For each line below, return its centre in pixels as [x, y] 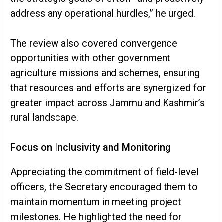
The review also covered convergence [94, 43]
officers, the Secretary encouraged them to [104, 187]
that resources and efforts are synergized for [108, 87]
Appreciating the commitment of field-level [105, 172]
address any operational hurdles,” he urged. [103, 13]
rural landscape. [44, 117]
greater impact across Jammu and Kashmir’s [108, 102]
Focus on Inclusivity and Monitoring [91, 147]
